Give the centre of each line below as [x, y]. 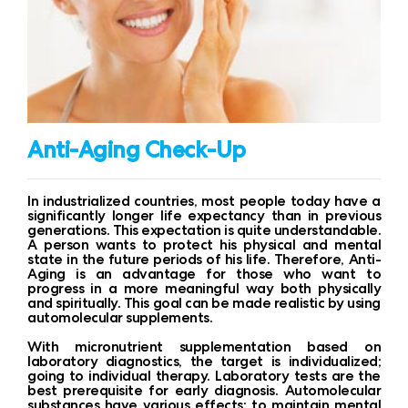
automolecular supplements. [120, 317]
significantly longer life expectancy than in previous [204, 215]
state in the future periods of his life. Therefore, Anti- [204, 259]
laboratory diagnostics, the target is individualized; [204, 361]
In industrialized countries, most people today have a [204, 200]
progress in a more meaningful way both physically [204, 288]
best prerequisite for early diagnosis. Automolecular [204, 390]
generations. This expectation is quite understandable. [204, 229]
